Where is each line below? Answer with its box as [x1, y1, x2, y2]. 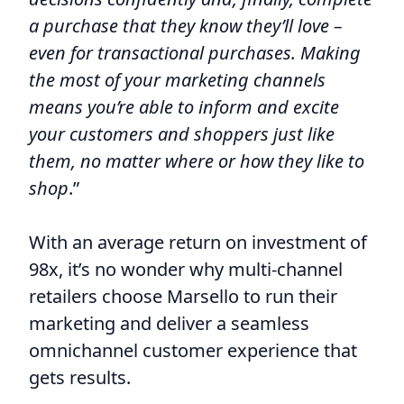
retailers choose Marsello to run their [29, 283, 337, 308]
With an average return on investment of [29, 229, 367, 254]
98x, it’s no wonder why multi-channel [29, 256, 343, 281]
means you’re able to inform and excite [29, 94, 339, 119]
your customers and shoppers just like [29, 121, 335, 146]
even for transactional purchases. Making [29, 40, 361, 65]
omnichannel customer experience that [29, 337, 357, 363]
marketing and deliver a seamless [29, 310, 309, 335]
